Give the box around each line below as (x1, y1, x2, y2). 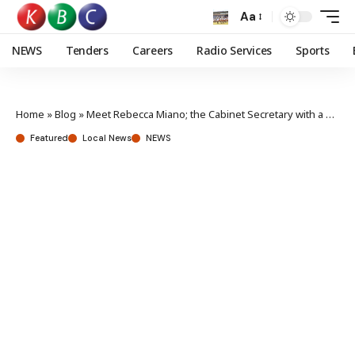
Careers (132, 43, 173, 58)
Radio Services (196, 43, 273, 58)
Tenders (65, 43, 109, 58)
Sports (296, 43, 330, 58)
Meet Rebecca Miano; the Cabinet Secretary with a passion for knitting (86, 107, 326, 121)
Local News (82, 132, 132, 143)
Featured (30, 132, 68, 143)
